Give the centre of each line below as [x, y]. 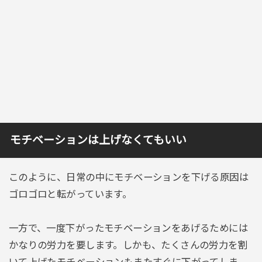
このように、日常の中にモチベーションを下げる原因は [129, 177]
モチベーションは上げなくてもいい [98, 140]
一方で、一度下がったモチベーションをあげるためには [128, 228]
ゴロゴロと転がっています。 [70, 194]
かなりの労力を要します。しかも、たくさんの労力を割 [128, 245]
